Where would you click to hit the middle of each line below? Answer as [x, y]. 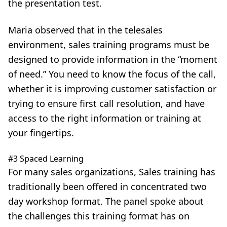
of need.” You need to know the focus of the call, [112, 74]
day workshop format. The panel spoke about [106, 201]
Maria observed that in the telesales [85, 30]
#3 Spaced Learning [46, 159]
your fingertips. [41, 133]
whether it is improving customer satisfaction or [112, 89]
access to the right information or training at [105, 118]
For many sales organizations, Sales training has [112, 172]
